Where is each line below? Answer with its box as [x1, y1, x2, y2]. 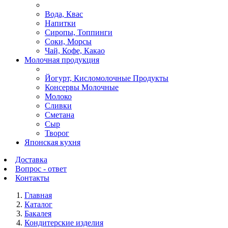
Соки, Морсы [45, 37, 92, 46]
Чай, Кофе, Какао [45, 46, 105, 55]
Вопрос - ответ [15, 164, 67, 173]
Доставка [15, 155, 47, 164]
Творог [45, 129, 69, 137]
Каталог [24, 200, 52, 209]
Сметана [45, 110, 74, 119]
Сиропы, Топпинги [45, 28, 112, 37]
